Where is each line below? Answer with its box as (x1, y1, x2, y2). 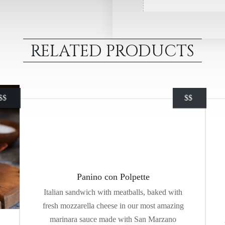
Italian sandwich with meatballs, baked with (44, 187, 182, 196)
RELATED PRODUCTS (31, 40, 194, 62)
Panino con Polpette (76, 171, 150, 182)
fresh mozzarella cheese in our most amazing (42, 201, 184, 210)
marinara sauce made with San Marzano (50, 214, 176, 223)
